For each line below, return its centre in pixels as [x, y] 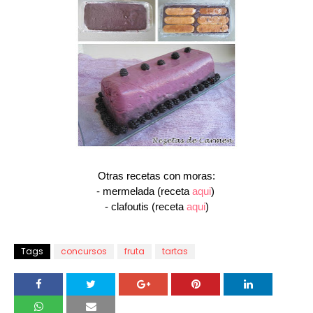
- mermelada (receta [144, 191]
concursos [84, 251]
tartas [175, 251]
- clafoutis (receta [145, 206]
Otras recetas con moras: [156, 176]
